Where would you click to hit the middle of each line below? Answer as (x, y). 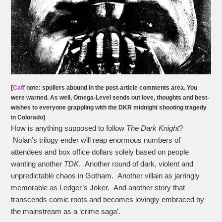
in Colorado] (28, 118)
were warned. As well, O (45, 98)
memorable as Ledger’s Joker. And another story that (98, 188)
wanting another (38, 164)
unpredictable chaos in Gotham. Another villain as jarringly (106, 176)
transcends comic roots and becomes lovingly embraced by (108, 200)
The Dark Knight (153, 129)
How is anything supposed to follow (69, 129)
